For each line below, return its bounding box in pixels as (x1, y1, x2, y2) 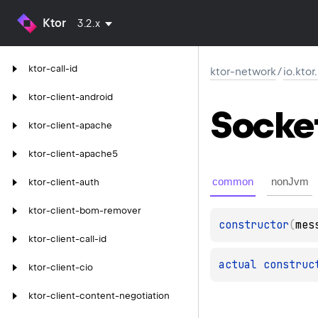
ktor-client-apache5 (28, 148, 118, 159)
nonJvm (270, 175, 309, 187)
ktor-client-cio (28, 262, 93, 273)
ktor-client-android (28, 92, 113, 102)
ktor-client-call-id (28, 234, 106, 244)
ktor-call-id (28, 63, 77, 74)
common (212, 175, 253, 187)
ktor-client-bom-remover (28, 205, 141, 216)
